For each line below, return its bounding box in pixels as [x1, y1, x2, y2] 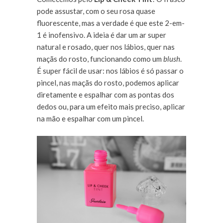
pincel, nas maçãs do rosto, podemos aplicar [37, 78, 179, 88]
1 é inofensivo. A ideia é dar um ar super [37, 30, 166, 40]
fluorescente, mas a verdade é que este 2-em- [37, 18, 185, 28]
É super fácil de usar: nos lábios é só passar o [37, 66, 184, 76]
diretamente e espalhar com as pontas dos [37, 90, 174, 100]
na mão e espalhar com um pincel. [37, 114, 144, 123]
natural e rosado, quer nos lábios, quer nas [37, 42, 175, 52]
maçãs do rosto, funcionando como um [37, 54, 162, 64]
